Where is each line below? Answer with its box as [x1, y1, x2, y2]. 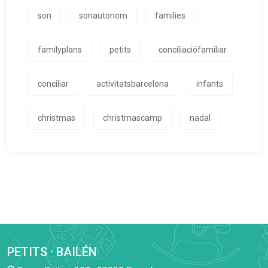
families [155, 11, 185, 21]
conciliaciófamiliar [159, 45, 227, 55]
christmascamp [103, 113, 162, 123]
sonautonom [79, 11, 127, 21]
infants [196, 79, 223, 89]
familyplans [38, 45, 82, 55]
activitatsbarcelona [96, 79, 169, 89]
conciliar [38, 79, 69, 89]
